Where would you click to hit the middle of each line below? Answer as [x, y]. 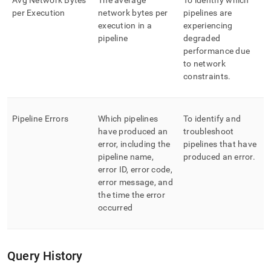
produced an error [218, 157]
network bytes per [133, 13]
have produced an [133, 131]
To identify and [212, 119]
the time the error [132, 195]
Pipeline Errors [41, 119]
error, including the [134, 144]
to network [204, 64]
